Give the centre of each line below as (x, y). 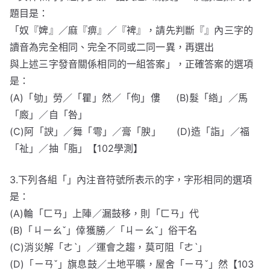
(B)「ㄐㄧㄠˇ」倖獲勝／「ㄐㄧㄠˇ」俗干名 (104, 230)
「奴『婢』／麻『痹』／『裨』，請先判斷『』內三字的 (132, 30)
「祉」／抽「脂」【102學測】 (77, 148)
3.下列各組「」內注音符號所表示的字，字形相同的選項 (131, 180)
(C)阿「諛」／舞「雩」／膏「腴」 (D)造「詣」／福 (130, 131)
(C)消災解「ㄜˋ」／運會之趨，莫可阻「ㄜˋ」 (108, 247)
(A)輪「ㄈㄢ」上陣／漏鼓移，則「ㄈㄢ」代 (105, 213)
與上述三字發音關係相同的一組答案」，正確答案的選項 (132, 64)
